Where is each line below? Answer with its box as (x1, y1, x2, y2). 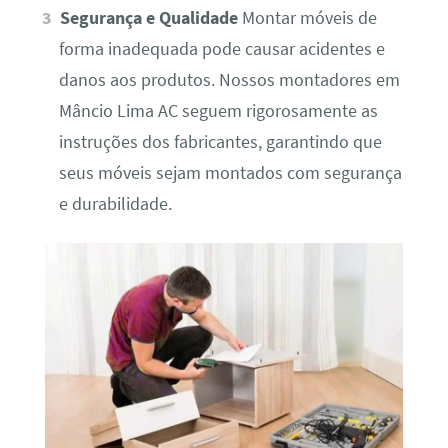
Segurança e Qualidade (60, 7, 239, 30)
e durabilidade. (58, 193, 172, 216)
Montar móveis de (238, 7, 378, 30)
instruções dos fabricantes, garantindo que (58, 131, 382, 154)
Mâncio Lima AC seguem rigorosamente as (58, 100, 378, 123)
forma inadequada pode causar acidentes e (58, 38, 385, 61)
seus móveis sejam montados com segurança (58, 162, 402, 185)
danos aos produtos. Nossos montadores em (58, 69, 400, 92)
